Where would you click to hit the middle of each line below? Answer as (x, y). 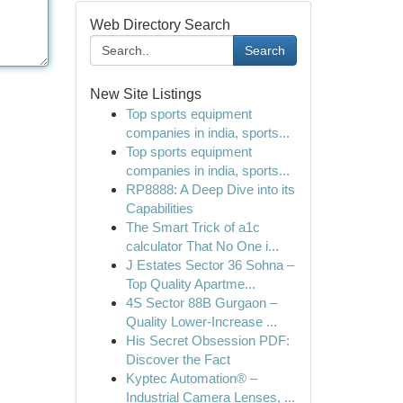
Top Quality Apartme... (190, 284)
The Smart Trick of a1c (193, 227)
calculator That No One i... (202, 246)
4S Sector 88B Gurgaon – (201, 303)
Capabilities (159, 208)
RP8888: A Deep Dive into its (210, 189)
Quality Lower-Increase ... (201, 322)
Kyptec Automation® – (191, 378)
